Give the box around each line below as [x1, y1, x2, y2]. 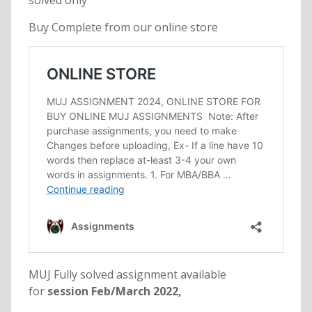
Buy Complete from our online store [28, 19, 218, 36]
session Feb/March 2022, [44, 283, 182, 299]
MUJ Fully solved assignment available [28, 267, 226, 283]
